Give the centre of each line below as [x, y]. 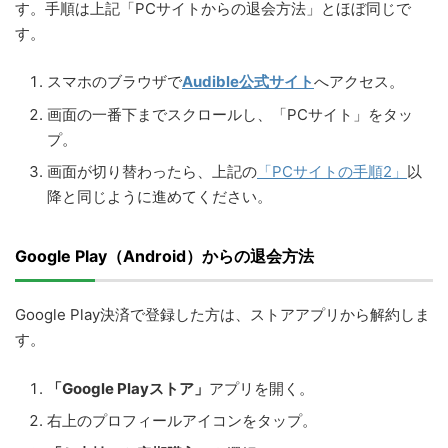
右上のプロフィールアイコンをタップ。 [182, 421]
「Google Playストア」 [128, 388]
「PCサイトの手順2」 [332, 172]
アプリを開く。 [261, 388]
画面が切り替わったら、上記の [152, 172]
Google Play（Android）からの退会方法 [164, 256]
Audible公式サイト [248, 82]
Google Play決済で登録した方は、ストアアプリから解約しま [222, 315]
